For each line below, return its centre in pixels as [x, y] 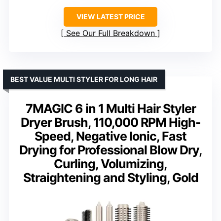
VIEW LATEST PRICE [110, 17]
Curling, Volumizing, [110, 164]
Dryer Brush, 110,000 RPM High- [110, 123]
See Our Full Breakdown [110, 33]
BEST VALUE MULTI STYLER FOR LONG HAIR [84, 79]
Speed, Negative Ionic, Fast [110, 136]
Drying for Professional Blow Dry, [110, 150]
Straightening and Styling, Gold [110, 178]
